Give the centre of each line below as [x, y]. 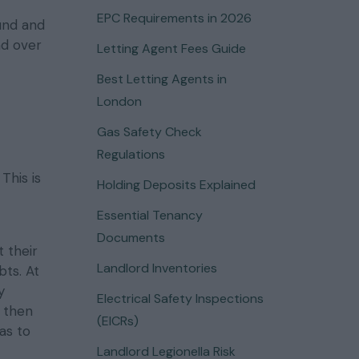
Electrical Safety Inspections [180, 298]
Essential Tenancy [149, 215]
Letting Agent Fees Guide [171, 48]
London [119, 101]
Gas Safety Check [149, 132]
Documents [131, 238]
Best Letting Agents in [161, 79]
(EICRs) [117, 321]
